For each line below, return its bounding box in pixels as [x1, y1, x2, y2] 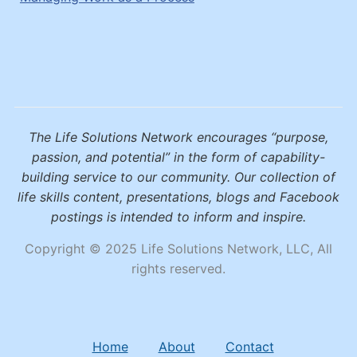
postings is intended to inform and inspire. [51, 208, 306, 225]
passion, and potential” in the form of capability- [32, 148, 325, 165]
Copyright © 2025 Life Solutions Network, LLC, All [25, 240, 332, 257]
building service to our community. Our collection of [22, 168, 335, 185]
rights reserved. [131, 260, 226, 277]
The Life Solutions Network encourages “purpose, [29, 128, 328, 145]
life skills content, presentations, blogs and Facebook [18, 188, 339, 205]
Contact [225, 338, 274, 355]
